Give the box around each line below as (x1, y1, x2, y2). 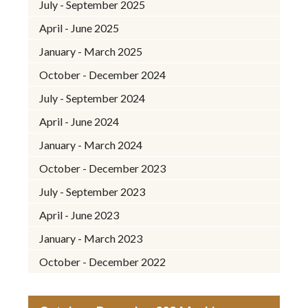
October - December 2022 (39, 254, 166, 268)
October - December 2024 (39, 67, 166, 81)
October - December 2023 (39, 161, 166, 175)
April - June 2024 (39, 114, 120, 128)
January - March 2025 (39, 44, 143, 58)
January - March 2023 (39, 231, 143, 245)
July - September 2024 (39, 91, 146, 104)
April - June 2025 (39, 21, 120, 34)
